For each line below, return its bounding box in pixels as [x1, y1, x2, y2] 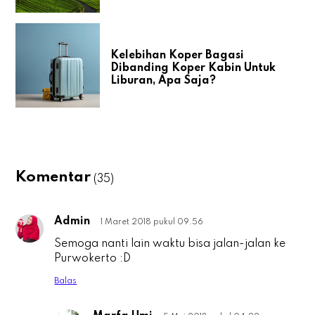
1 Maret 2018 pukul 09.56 [101, 218, 204, 227]
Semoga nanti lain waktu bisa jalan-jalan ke [54, 238, 286, 250]
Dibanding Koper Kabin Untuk [110, 62, 276, 74]
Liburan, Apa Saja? [110, 75, 217, 86]
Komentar [15, 169, 91, 186]
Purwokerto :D [54, 253, 131, 265]
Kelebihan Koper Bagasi [110, 49, 245, 61]
